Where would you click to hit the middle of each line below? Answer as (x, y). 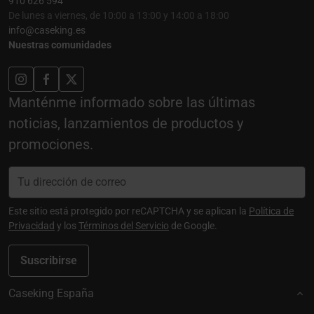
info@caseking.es (47, 30)
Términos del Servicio (124, 226)
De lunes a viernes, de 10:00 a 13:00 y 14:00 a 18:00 (119, 16)
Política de (271, 211)
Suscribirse (49, 261)
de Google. (193, 226)
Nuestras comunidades (60, 45)
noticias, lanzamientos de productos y (126, 124)
